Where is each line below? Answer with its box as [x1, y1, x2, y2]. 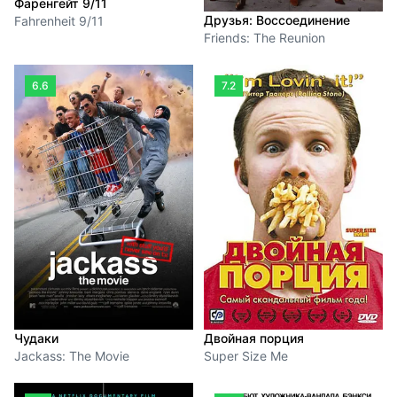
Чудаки [14, 331, 58, 346]
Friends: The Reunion [204, 30, 325, 45]
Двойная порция [204, 331, 304, 346]
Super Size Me [204, 348, 288, 364]
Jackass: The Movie [14, 348, 129, 364]
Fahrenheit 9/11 [14, 13, 104, 29]
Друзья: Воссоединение [204, 12, 350, 27]
